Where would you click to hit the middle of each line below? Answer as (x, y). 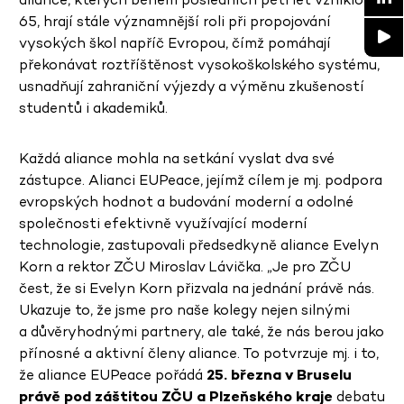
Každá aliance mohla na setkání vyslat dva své (177, 159)
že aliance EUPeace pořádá (113, 375)
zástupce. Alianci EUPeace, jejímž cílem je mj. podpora (201, 180)
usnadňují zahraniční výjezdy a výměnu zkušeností (192, 87)
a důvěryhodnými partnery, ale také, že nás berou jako (202, 332)
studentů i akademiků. (93, 108)
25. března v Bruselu (279, 375)
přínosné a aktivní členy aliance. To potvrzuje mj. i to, (199, 353)
